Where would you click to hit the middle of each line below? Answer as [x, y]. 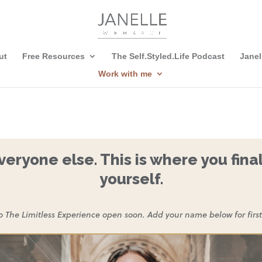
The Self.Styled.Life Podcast [168, 56]
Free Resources [53, 56]
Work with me [125, 74]
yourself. [131, 179]
